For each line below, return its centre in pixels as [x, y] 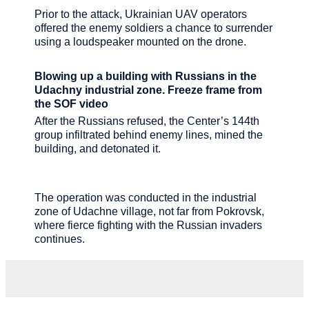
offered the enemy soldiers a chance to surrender [153, 28]
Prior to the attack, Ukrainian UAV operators [141, 14]
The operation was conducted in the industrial [146, 198]
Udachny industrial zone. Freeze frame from [148, 90]
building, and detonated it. [98, 148]
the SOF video [71, 103]
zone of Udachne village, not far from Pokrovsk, [149, 212]
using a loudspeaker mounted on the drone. [140, 41]
